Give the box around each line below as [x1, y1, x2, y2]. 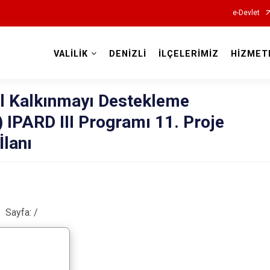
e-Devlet [232, 8, 260, 17]
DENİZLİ [108, 49, 146, 59]
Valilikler [110, 60, 160, 75]
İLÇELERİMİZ [158, 49, 219, 59]
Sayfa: [5, 207, 34, 219]
